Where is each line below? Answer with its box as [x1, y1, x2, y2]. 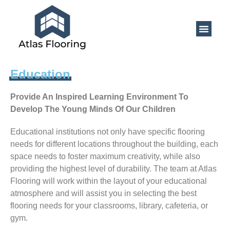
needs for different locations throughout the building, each [10, 139, 218, 148]
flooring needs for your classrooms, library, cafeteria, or [10, 201, 208, 210]
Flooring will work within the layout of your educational [10, 176, 207, 185]
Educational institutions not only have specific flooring [10, 127, 205, 136]
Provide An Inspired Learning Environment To [10, 92, 188, 101]
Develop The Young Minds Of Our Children [10, 104, 176, 113]
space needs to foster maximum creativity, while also [10, 151, 200, 161]
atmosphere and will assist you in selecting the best [10, 188, 197, 198]
